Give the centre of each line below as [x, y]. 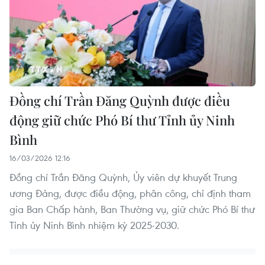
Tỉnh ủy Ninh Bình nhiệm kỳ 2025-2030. [94, 225]
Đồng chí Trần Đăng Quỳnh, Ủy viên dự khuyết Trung [123, 177]
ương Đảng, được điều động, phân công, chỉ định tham [130, 193]
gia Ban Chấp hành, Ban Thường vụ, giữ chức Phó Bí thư [132, 209]
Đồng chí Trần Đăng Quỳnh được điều [120, 100]
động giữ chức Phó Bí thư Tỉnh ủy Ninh [122, 120]
